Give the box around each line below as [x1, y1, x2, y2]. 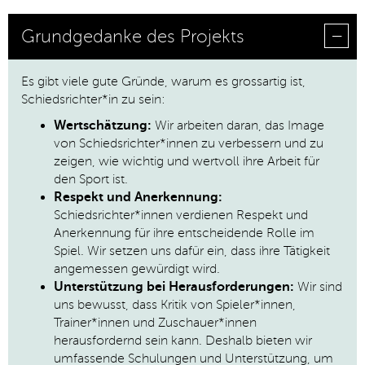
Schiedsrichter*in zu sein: [21, 92, 165, 107]
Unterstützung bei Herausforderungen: [54, 279, 294, 294]
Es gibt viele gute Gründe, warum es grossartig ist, [21, 74, 306, 89]
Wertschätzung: [54, 118, 152, 133]
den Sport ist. [54, 172, 128, 187]
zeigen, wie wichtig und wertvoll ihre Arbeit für [54, 154, 319, 169]
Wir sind [294, 279, 342, 294]
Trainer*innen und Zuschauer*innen [54, 315, 257, 330]
